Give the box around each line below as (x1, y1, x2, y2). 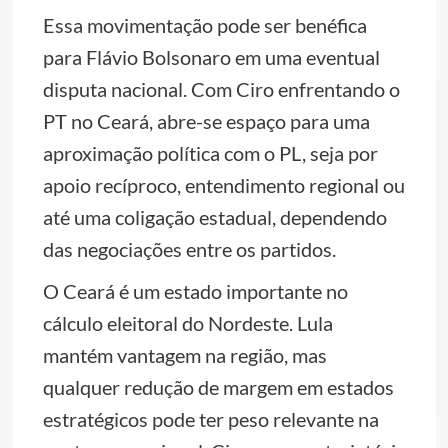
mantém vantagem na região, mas (42, 343, 327, 367)
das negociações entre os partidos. (42, 237, 336, 261)
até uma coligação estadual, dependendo (42, 205, 387, 229)
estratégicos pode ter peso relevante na (42, 407, 379, 431)
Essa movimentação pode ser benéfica (42, 13, 367, 37)
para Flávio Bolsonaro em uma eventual (42, 45, 380, 69)
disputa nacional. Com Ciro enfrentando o (42, 77, 400, 101)
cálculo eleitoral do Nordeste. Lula (42, 311, 333, 335)
